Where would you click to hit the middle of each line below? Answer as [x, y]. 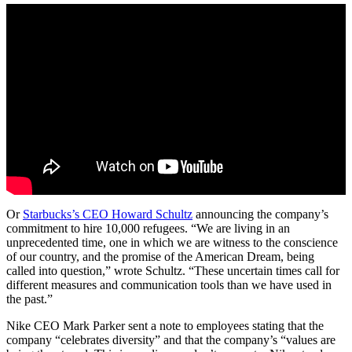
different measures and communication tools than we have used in [169, 284]
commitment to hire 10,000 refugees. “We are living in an [148, 228]
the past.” [29, 299]
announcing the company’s [260, 214]
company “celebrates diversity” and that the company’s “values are [171, 339]
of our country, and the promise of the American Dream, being [160, 256]
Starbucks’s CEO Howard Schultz [108, 214]
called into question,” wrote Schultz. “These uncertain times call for [173, 270]
